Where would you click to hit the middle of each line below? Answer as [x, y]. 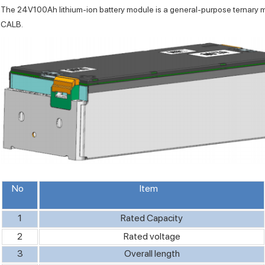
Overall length [152, 253]
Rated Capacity [152, 218]
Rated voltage [152, 236]
